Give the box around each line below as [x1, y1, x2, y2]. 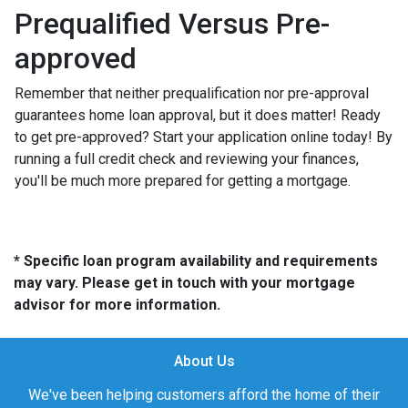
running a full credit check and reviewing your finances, [15, 149, 359, 168]
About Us [173, 352, 235, 370]
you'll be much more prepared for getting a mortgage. [15, 171, 351, 189]
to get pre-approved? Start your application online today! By [15, 127, 393, 146]
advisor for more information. [14, 295, 220, 313]
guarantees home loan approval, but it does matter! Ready [15, 106, 381, 124]
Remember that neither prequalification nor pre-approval [15, 84, 369, 102]
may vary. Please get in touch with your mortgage [14, 273, 355, 291]
